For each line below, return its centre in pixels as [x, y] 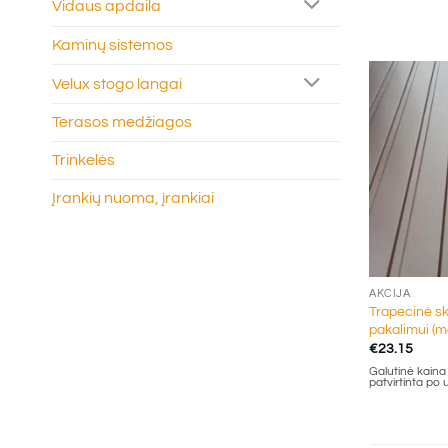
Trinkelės [83, 160]
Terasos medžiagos [122, 122]
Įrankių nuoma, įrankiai [133, 198]
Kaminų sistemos [112, 44]
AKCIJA [390, 293]
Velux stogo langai [117, 83]
